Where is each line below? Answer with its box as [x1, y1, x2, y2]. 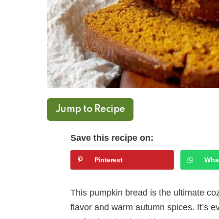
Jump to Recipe [56, 104, 125, 114]
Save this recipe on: [70, 132, 153, 143]
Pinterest [94, 155, 123, 164]
